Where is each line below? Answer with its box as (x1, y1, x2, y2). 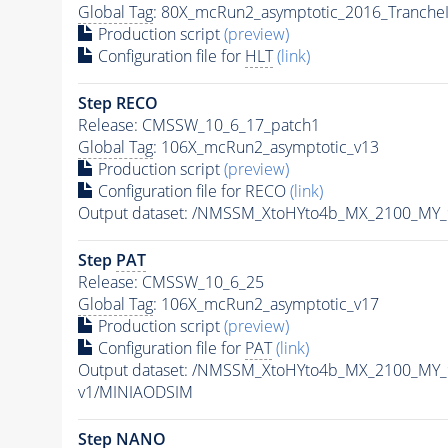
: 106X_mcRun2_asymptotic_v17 (152, 292, 379, 315)
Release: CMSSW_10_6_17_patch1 (77, 113, 320, 136)
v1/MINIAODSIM (77, 380, 193, 403)
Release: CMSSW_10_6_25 (77, 270, 264, 293)
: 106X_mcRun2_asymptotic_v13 (152, 135, 379, 158)
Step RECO (77, 91, 158, 114)
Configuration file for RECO (93, 179, 290, 202)
